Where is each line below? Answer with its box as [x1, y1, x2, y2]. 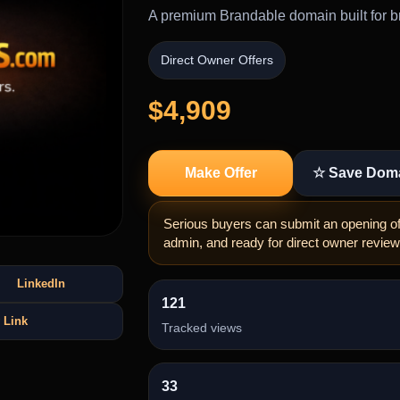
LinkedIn [16, 277, 65, 291]
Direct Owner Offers [160, 53, 273, 67]
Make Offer [184, 165, 257, 180]
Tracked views [161, 321, 242, 335]
